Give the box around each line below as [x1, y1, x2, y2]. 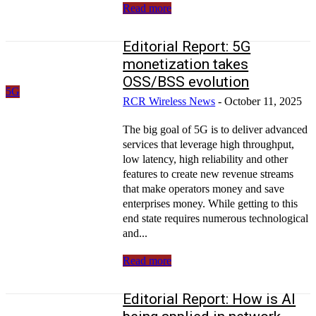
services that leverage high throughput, [123, 138, 295, 150]
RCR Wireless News [123, 95, 216, 107]
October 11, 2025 [224, 95, 303, 107]
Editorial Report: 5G [123, 37, 251, 55]
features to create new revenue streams [123, 167, 294, 180]
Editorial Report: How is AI [123, 290, 296, 308]
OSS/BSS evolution [123, 73, 250, 90]
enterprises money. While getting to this [123, 197, 298, 209]
